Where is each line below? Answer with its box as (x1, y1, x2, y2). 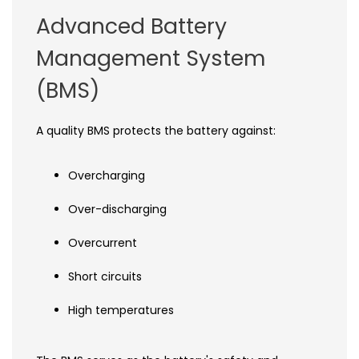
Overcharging (68, 167, 145, 184)
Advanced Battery (36, 10, 227, 41)
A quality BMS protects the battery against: (36, 122, 276, 139)
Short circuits (68, 268, 142, 284)
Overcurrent (68, 234, 137, 251)
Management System (36, 42, 265, 73)
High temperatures (68, 301, 174, 318)
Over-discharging (68, 200, 167, 217)
